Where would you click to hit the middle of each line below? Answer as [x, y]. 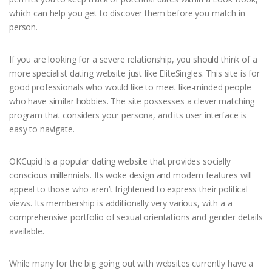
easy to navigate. [42, 129]
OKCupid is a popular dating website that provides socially [120, 161]
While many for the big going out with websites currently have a [131, 263]
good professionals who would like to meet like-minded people [130, 87]
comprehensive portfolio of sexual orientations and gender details [136, 217]
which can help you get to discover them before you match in [127, 13]
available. [27, 231]
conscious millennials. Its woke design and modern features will [131, 175]
